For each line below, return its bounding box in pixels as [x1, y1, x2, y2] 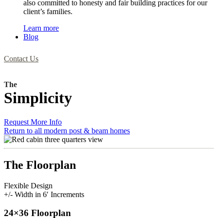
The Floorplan [4, 158, 76, 171]
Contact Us [4, 54, 38, 63]
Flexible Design [4, 181, 53, 190]
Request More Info [4, 117, 62, 126]
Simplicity [4, 89, 72, 107]
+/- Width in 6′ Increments [4, 190, 84, 199]
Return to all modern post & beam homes [4, 126, 130, 135]
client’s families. [23, 7, 74, 16]
